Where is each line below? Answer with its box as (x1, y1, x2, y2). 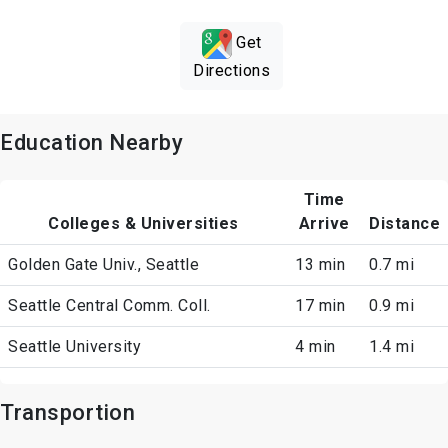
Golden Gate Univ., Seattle (8, 255, 199, 275)
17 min (295, 296, 345, 316)
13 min (295, 255, 345, 275)
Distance (369, 214, 440, 234)
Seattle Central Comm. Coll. (8, 296, 211, 316)
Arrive (298, 214, 350, 234)
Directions (193, 61, 270, 81)
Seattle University (8, 337, 141, 357)
